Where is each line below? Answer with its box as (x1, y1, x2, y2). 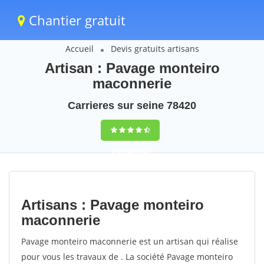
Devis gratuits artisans (110, 43, 199, 54)
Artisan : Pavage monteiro (44, 60, 220, 76)
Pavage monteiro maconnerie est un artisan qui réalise (21, 236, 238, 247)
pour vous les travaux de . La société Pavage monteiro (21, 251, 233, 262)
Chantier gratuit (25, 11, 126, 29)
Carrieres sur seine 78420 (68, 100, 196, 111)
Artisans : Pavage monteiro (21, 197, 204, 213)
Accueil (65, 43, 94, 54)
